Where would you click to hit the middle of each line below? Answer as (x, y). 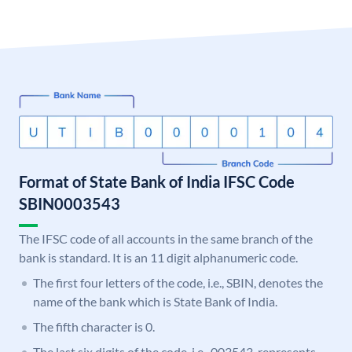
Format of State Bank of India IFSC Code (157, 182)
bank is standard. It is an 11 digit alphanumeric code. (158, 258)
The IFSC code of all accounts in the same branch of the (166, 239)
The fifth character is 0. (94, 327)
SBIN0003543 (70, 204)
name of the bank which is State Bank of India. (155, 302)
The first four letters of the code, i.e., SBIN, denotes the (178, 283)
